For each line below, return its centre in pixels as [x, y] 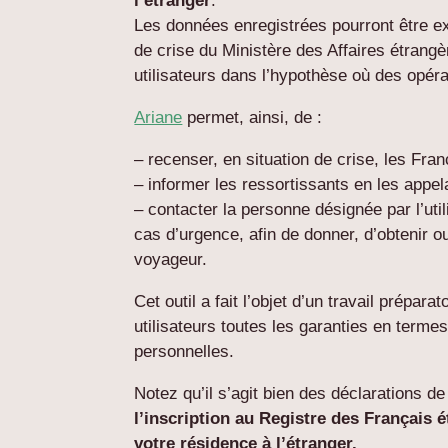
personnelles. [184, 351]
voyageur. [171, 259]
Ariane [158, 117]
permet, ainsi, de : [252, 117]
